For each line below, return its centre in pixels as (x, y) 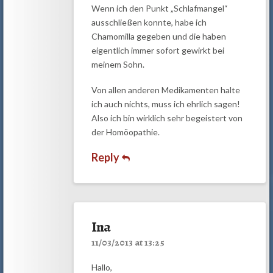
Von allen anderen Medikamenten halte (165, 90)
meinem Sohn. (118, 65)
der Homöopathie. (125, 132)
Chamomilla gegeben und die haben (158, 37)
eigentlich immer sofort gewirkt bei (158, 51)
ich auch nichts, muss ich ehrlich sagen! (165, 104)
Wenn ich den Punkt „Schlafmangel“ (159, 9)
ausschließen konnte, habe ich (149, 23)
